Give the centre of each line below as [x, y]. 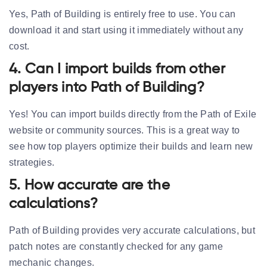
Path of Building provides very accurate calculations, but [132, 230]
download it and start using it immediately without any [126, 30]
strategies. [32, 162]
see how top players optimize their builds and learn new [131, 146]
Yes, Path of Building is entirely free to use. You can [122, 14]
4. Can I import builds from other [117, 69]
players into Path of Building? [107, 87]
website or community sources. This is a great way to [125, 130]
